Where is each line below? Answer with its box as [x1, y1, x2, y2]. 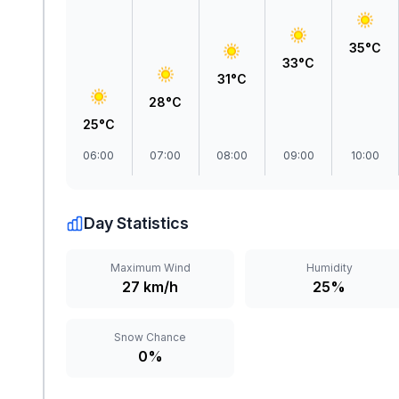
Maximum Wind [110, 261, 191, 274]
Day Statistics [84, 214, 189, 232]
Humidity [305, 261, 353, 274]
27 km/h [122, 278, 179, 296]
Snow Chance [114, 330, 187, 344]
